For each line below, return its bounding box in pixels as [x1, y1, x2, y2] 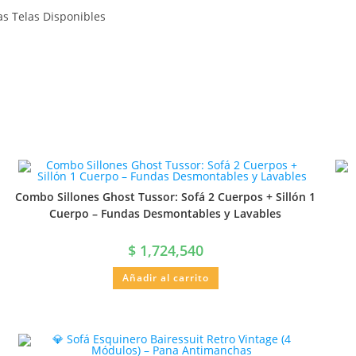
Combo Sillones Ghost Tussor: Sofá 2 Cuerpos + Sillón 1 [15, 189, 316, 205]
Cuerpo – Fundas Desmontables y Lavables [49, 206, 282, 222]
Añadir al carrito [122, 271, 209, 285]
